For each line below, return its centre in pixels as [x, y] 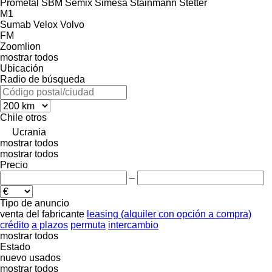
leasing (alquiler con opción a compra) [169, 214]
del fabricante [55, 214]
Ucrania [29, 132]
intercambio [133, 225]
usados [45, 257]
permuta [88, 225]
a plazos [50, 225]
